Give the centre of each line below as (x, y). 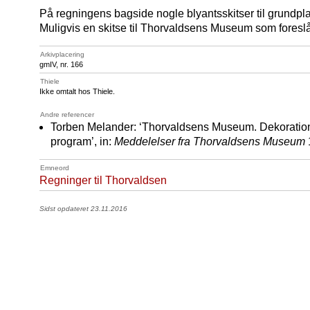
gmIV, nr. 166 (61, 64)
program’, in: (82, 142)
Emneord (55, 168)
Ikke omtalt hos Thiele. (77, 91)
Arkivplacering (62, 54)
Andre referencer (67, 115)
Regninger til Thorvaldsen (103, 180)
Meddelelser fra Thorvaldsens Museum (210, 142)
